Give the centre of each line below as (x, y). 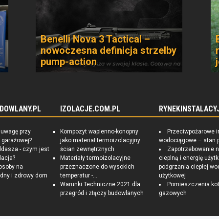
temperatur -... (78, 175)
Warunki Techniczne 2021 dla (100, 184)
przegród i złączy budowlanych (102, 193)
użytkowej (173, 175)
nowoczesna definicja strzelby (109, 50)
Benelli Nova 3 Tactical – (95, 39)
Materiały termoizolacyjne (95, 158)
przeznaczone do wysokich (97, 167)
